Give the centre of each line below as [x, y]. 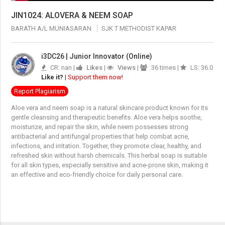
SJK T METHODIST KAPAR [139, 28]
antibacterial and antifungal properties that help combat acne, [100, 136]
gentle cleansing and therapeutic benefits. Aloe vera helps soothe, [107, 117]
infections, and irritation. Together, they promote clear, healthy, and [106, 146]
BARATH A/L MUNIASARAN [52, 28]
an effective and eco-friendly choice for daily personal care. [97, 175]
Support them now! [96, 77]
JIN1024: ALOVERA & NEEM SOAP [72, 15]
